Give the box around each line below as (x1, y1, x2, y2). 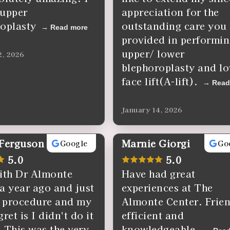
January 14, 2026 (121, 104, 182, 114)
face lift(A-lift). (121, 74, 198, 88)
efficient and (121, 208, 184, 222)
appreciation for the (121, 5, 219, 18)
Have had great (121, 167, 196, 180)
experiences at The (121, 181, 213, 194)
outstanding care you (121, 19, 227, 32)
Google (60, 138, 88, 148)
